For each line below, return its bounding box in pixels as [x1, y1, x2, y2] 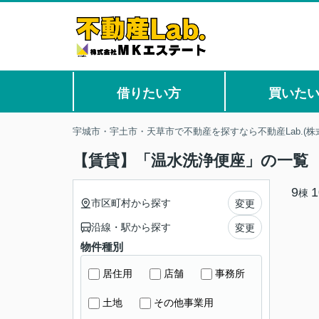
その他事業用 [154, 297, 214, 308]
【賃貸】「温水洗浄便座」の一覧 [73, 152, 308, 169]
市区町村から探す [91, 197, 171, 209]
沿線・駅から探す [91, 221, 171, 233]
